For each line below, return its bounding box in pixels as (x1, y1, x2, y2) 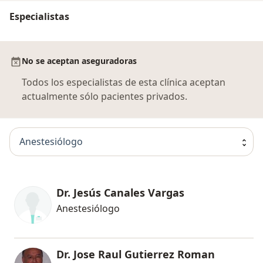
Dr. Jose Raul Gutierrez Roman (56, 247, 215, 261)
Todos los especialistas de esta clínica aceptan (22, 75, 225, 89)
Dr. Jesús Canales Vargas (56, 185, 184, 200)
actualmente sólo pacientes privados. (22, 89, 187, 103)
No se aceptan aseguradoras (22, 55, 137, 66)
